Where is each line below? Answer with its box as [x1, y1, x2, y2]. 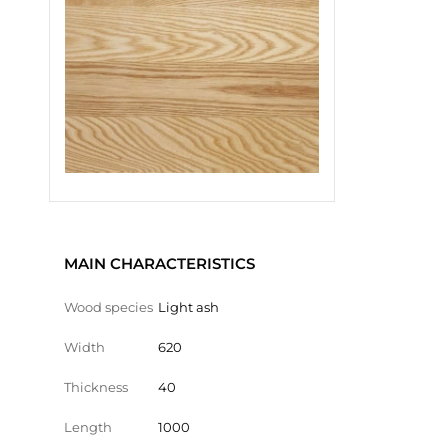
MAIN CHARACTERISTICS [64, 253, 255, 273]
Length [64, 418, 112, 435]
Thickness [64, 378, 128, 395]
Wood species [64, 298, 153, 315]
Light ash [158, 298, 219, 315]
